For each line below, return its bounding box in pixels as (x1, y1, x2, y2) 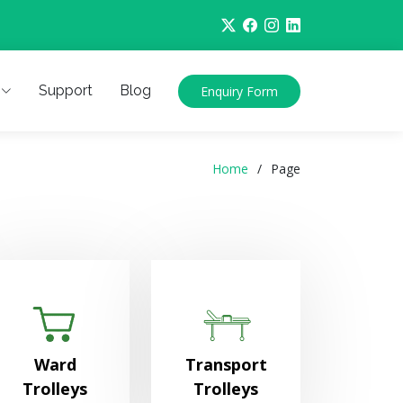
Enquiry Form (201, 82, 278, 100)
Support (39, 82, 93, 99)
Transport (184, 354, 267, 376)
